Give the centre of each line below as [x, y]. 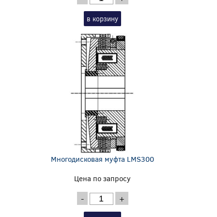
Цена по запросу [103, 178]
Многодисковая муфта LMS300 [103, 159]
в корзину [103, 18]
